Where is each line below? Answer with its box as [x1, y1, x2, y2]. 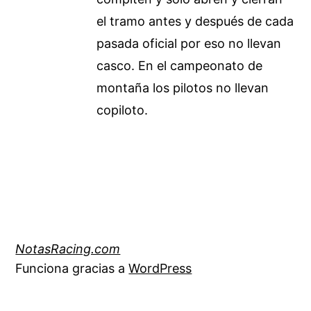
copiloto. [96, 102, 149, 117]
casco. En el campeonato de [96, 58, 263, 73]
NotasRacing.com [15, 241, 121, 256]
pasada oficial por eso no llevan [96, 35, 282, 51]
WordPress [128, 260, 192, 276]
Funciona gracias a [15, 260, 129, 276]
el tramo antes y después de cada [96, 13, 294, 28]
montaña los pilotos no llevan [96, 80, 269, 95]
